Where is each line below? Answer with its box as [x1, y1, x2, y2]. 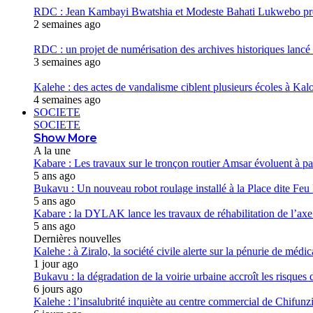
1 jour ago [34, 258, 78, 270]
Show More [34, 131, 97, 145]
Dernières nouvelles [34, 233, 121, 245]
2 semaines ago [34, 18, 101, 30]
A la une [34, 145, 71, 156]
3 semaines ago [34, 56, 101, 68]
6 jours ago [34, 283, 82, 295]
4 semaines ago [34, 94, 101, 105]
